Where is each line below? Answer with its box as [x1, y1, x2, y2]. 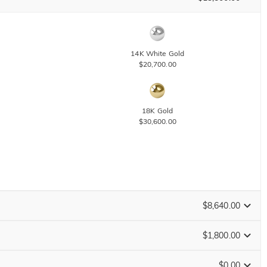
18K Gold [142, 106, 173, 115]
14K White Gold [131, 49, 185, 58]
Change [219, 253, 249, 263]
